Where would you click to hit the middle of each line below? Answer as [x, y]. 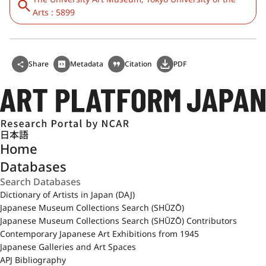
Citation [138, 64]
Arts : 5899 [54, 12]
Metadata [87, 64]
